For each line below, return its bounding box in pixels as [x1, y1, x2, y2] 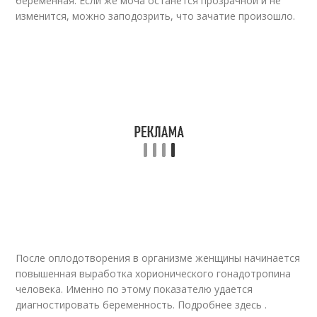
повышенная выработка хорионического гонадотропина [16, 267, 292, 280]
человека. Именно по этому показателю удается [16, 282, 253, 296]
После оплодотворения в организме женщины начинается [16, 251, 301, 265]
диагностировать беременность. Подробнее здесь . [16, 298, 267, 311]
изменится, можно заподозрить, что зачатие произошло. [16, 9, 296, 23]
